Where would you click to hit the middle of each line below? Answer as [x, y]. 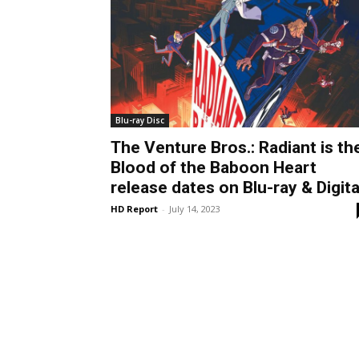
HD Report [134, 208]
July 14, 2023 [195, 208]
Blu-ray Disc [140, 120]
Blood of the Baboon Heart [214, 167]
